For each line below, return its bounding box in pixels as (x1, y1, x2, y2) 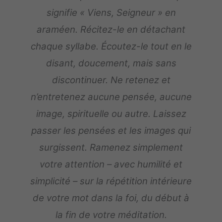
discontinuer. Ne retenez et (52, 74, 170, 86)
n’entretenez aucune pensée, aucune (30, 91, 192, 103)
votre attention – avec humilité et (40, 159, 182, 170)
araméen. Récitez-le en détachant (37, 24, 185, 36)
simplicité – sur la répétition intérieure (30, 175, 192, 187)
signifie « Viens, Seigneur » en (46, 7, 176, 19)
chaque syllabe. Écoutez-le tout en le (30, 41, 192, 53)
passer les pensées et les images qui (31, 125, 191, 137)
